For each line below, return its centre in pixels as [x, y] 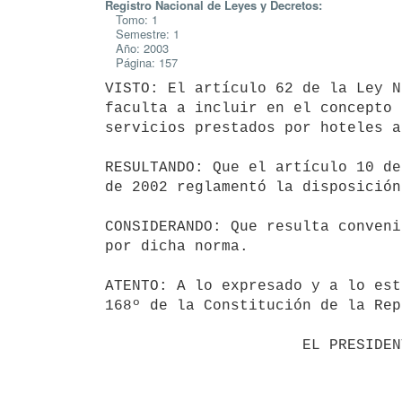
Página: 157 [141, 62]
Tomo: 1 [131, 19]
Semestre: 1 [142, 34]
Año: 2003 [137, 48]
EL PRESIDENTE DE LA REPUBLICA [204, 345]
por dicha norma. [177, 246]
